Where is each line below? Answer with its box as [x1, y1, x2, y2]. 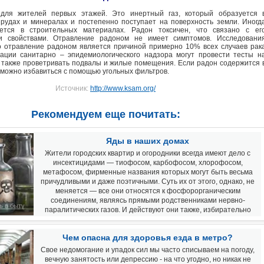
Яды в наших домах [106, 136, 189, 146]
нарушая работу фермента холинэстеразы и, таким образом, [44, 215, 251, 223]
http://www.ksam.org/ [90, 84, 156, 93]
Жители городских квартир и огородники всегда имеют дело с [45, 149, 250, 157]
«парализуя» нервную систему [95, 225, 200, 233]
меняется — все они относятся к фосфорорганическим [55, 187, 240, 195]
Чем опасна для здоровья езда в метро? [62, 233, 233, 242]
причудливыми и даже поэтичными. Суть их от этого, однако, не [41, 177, 255, 186]
